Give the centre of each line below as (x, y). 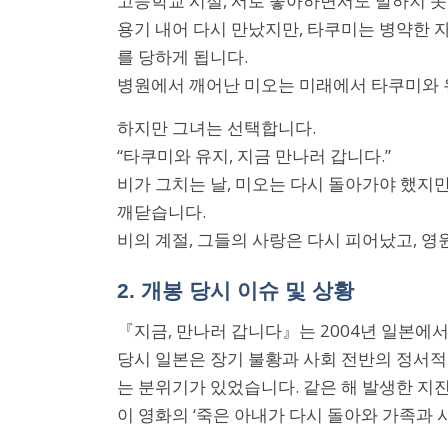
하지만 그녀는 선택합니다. (216, 127)
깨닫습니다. (161, 211)
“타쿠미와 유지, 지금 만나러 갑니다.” (254, 155)
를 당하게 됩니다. (182, 56)
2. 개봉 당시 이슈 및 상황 (235, 290)
